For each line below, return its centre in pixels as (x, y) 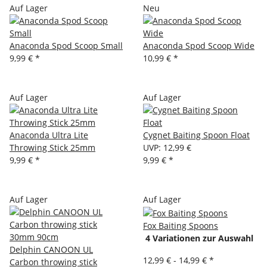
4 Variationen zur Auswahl (198, 238)
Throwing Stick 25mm (52, 147)
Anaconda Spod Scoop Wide (199, 45)
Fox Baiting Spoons (181, 225)
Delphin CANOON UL (51, 249)
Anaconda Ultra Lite (49, 135)
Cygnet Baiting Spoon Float (196, 135)
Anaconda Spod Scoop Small (66, 45)
